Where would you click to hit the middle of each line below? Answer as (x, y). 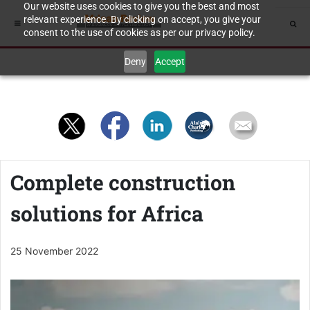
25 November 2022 (54, 251)
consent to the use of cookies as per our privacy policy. (139, 33)
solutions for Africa (107, 213)
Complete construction (123, 182)
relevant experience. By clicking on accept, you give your (142, 19)
